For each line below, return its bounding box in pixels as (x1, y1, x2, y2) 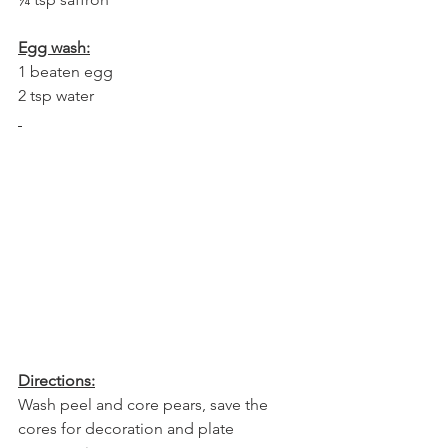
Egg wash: (18, 38, 90, 58)
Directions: (18, 371, 95, 391)
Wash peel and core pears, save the (18, 395, 272, 415)
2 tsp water (18, 86, 94, 106)
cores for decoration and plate (18, 419, 238, 439)
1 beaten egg (18, 62, 113, 82)
